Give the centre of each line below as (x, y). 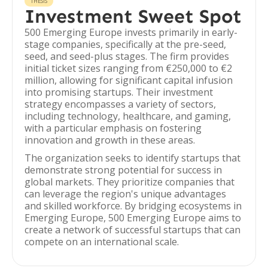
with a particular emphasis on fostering (113, 128)
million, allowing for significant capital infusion (129, 80)
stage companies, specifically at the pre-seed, (125, 44)
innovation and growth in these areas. (110, 140)
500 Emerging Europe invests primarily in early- (131, 32)
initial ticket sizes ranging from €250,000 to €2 (128, 68)
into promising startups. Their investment (119, 92)
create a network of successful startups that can (133, 230)
